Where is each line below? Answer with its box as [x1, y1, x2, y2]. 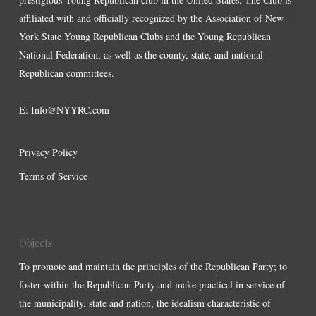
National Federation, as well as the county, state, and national [18, 48, 263, 61]
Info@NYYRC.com [30, 103, 109, 116]
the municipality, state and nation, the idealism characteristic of [18, 296, 271, 310]
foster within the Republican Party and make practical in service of [18, 278, 285, 291]
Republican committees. [18, 66, 114, 80]
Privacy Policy [18, 145, 78, 159]
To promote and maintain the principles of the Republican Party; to [18, 260, 287, 273]
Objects [18, 236, 52, 250]
